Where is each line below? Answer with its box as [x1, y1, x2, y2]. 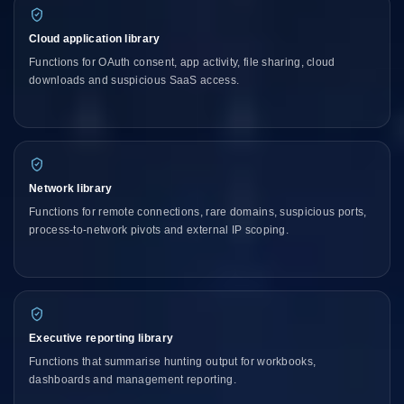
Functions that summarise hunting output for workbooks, [29, 354, 317, 368]
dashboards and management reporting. [29, 372, 236, 386]
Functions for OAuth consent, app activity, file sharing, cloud [29, 55, 335, 69]
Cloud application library [29, 32, 161, 45]
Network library [29, 181, 113, 195]
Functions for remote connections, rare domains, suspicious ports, [29, 205, 367, 218]
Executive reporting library [29, 331, 174, 344]
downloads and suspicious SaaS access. [29, 73, 240, 87]
